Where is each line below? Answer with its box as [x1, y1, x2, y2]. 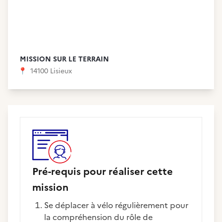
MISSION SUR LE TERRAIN [20, 54, 109, 64]
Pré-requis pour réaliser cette [32, 164, 173, 179]
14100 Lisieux [28, 66, 72, 76]
